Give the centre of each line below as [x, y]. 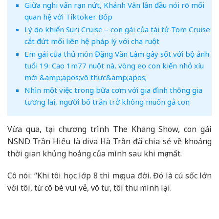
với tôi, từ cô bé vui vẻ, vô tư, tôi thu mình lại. [89, 188]
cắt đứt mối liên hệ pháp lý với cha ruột [92, 41]
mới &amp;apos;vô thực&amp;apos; [85, 77]
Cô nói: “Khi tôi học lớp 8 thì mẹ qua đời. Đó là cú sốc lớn [109, 176]
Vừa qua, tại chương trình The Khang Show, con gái [109, 129]
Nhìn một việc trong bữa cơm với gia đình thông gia [113, 90]
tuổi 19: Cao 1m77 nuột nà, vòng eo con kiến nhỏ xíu [114, 65]
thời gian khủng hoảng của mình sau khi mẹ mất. [95, 153]
